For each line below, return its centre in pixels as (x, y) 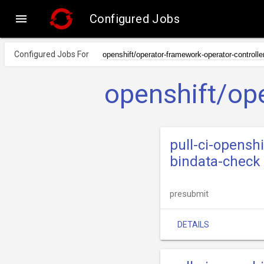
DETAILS (193, 225)
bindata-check (215, 161)
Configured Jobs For (52, 54)
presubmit (189, 194)
